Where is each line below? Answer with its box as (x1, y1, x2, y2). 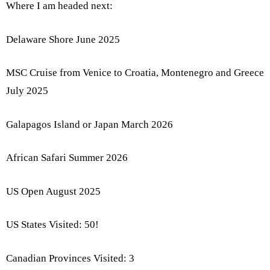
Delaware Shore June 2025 (6, 33, 120, 45)
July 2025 (6, 85, 48, 97)
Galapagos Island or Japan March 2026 (6, 118, 173, 130)
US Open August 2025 (6, 185, 101, 197)
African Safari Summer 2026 (6, 152, 128, 164)
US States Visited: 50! (6, 219, 99, 231)
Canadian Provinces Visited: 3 (6, 252, 134, 264)
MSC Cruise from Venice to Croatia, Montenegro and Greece (6, 67, 264, 79)
